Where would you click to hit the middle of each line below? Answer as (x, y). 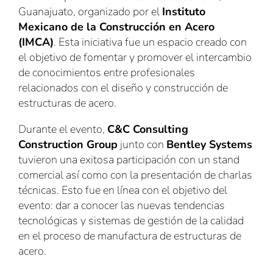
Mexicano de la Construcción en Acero (116, 27)
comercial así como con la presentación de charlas (135, 175)
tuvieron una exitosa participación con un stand (129, 160)
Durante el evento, (63, 129)
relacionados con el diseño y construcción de (123, 88)
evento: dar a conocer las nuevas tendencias (122, 206)
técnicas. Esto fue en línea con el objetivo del (123, 190)
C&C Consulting (148, 129)
